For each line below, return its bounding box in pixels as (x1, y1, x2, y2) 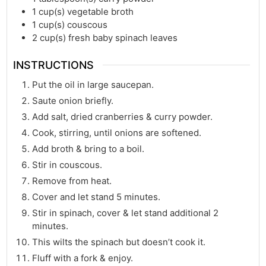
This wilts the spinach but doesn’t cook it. (32, 236, 206, 248)
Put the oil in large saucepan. (32, 79, 154, 91)
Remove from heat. (32, 175, 112, 187)
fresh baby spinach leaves (68, 31, 178, 43)
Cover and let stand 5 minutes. (32, 191, 161, 203)
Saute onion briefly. (32, 95, 114, 107)
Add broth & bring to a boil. (32, 143, 145, 155)
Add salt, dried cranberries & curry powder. (32, 111, 213, 123)
